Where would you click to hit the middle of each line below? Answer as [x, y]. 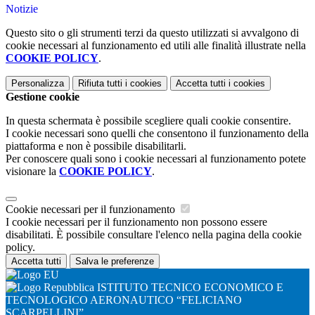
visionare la [32, 171]
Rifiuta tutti [100, 83]
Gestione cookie [43, 96]
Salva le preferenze [115, 261]
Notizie [22, 8]
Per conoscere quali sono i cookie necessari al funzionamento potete [156, 158]
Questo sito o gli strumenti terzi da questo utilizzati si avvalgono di [152, 32]
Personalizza [38, 83]
